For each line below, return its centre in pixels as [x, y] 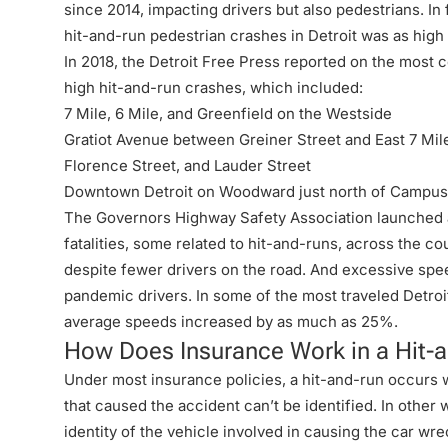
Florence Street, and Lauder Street [187, 165]
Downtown [104, 191]
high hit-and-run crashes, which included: [213, 87]
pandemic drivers [126, 295]
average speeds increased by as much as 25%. [231, 321]
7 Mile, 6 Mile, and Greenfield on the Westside [228, 113]
